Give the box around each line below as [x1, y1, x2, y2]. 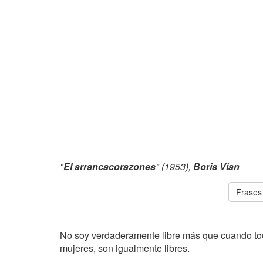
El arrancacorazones [63, 160, 156, 173]
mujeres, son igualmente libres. [60, 241, 190, 255]
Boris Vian [193, 160, 240, 173]
